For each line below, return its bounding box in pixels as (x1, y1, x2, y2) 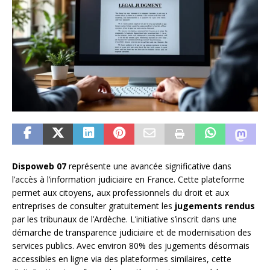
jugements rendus (175, 200, 255, 212)
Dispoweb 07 (12, 160, 66, 172)
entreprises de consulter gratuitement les (12, 200, 175, 212)
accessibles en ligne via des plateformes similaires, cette (12, 253, 231, 265)
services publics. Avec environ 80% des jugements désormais (12, 240, 250, 252)
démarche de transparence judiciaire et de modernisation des (12, 227, 251, 239)
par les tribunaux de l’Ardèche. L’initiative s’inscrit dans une (12, 213, 237, 225)
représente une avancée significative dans (66, 160, 231, 172)
